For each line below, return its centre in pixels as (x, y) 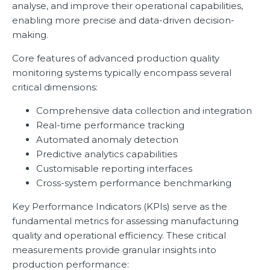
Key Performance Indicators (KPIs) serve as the (120, 207)
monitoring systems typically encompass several (122, 73)
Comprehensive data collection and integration (144, 111)
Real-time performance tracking (110, 125)
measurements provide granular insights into (114, 250)
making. (30, 35)
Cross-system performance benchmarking (134, 183)
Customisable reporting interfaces (114, 169)
